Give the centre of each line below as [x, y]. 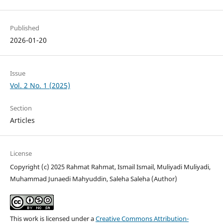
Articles [22, 120]
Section [21, 108]
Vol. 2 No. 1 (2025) [40, 86]
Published [24, 28]
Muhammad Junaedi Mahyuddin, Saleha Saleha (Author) [93, 179]
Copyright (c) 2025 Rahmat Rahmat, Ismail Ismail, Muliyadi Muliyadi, [110, 167]
